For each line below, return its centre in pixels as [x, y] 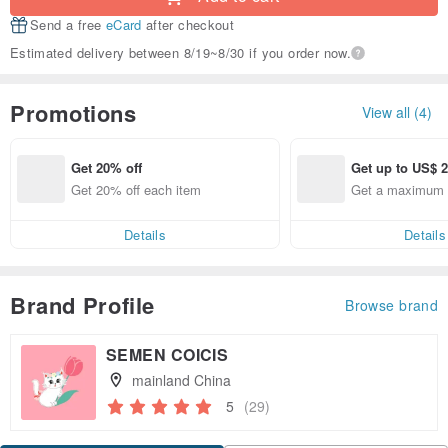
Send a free [68, 25]
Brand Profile [82, 304]
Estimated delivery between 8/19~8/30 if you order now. [180, 53]
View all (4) [397, 112]
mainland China [181, 379]
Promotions [73, 112]
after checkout [188, 25]
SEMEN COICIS [167, 354]
